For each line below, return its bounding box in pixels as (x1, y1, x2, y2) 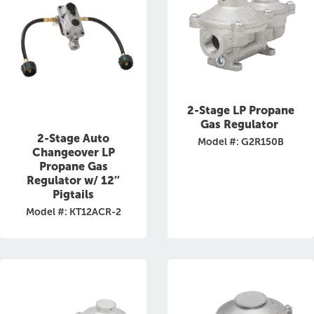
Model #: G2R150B (198, 136, 284, 149)
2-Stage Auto (37, 132, 109, 145)
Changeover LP (32, 146, 115, 159)
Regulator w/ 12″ (27, 174, 120, 187)
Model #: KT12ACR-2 (25, 206, 121, 218)
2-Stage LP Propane (187, 104, 294, 118)
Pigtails (53, 188, 94, 201)
